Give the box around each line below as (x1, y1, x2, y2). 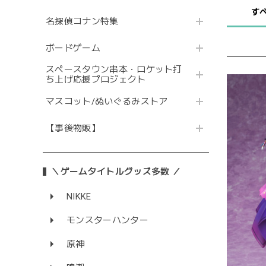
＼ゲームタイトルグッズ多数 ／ (51, 166, 182, 178)
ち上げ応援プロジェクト (46, 74, 146, 85)
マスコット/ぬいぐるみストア (46, 96, 168, 107)
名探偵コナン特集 (46, 15, 119, 27)
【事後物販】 (46, 122, 100, 134)
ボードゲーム (46, 42, 100, 53)
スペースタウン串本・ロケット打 (46, 64, 182, 75)
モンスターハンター (66, 215, 148, 226)
